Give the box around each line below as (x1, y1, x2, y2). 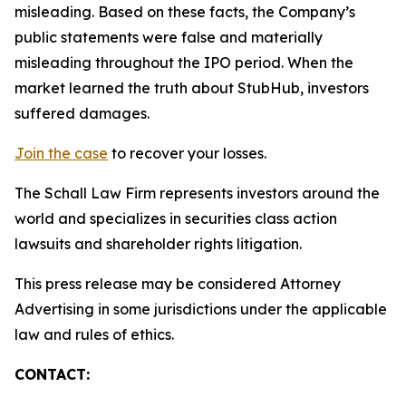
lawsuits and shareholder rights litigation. (14, 235, 302, 253)
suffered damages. (14, 104, 150, 122)
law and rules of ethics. (14, 325, 174, 343)
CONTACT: (14, 365, 90, 383)
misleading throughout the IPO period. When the (14, 53, 353, 72)
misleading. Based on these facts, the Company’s (14, 3, 355, 21)
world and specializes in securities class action (14, 209, 337, 227)
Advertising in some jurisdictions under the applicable (14, 300, 387, 318)
